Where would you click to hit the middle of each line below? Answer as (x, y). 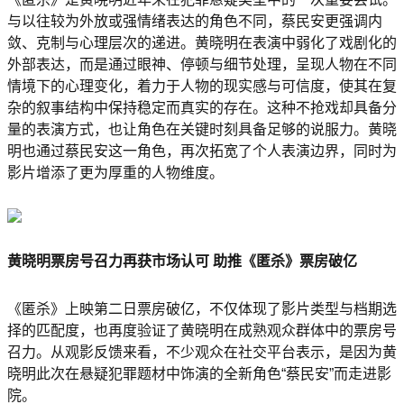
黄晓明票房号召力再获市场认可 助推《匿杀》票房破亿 (182, 261)
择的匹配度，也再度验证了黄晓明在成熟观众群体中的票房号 (202, 330)
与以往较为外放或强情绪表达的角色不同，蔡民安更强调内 (195, 22)
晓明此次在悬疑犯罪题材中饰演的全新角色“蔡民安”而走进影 (199, 373)
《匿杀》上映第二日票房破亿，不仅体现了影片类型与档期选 (202, 308)
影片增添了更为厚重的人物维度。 (115, 173)
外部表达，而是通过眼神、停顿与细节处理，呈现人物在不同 (202, 65)
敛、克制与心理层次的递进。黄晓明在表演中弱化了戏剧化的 (202, 43)
